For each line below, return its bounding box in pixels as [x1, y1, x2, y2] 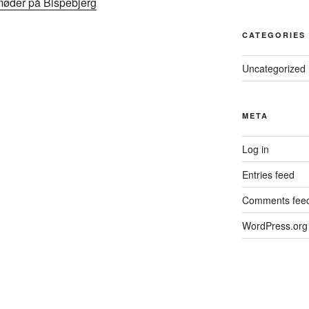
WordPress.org [241, 218, 308, 232]
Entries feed [241, 167, 295, 181]
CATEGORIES [241, 29, 306, 40]
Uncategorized [241, 61, 306, 75]
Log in [241, 141, 269, 156]
